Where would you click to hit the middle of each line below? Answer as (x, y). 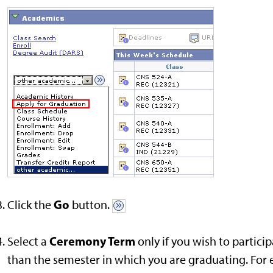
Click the (30, 205)
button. (91, 205)
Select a (28, 242)
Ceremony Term (94, 241)
